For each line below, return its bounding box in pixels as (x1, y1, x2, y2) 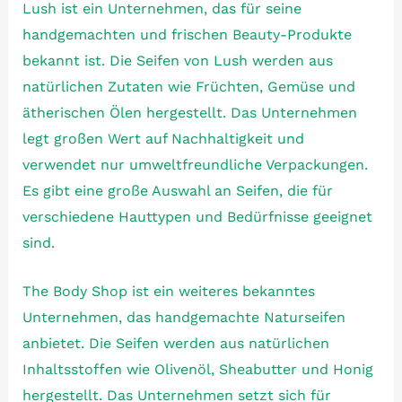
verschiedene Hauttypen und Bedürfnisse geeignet (22, 207, 372, 225)
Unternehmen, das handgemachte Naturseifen (22, 309, 345, 327)
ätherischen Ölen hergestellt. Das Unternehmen (22, 103, 357, 121)
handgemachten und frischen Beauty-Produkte (22, 25, 352, 43)
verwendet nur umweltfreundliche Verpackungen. (22, 155, 368, 173)
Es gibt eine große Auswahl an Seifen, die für (22, 181, 333, 199)
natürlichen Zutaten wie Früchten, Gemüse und (22, 77, 355, 95)
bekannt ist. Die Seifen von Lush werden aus (22, 51, 333, 69)
